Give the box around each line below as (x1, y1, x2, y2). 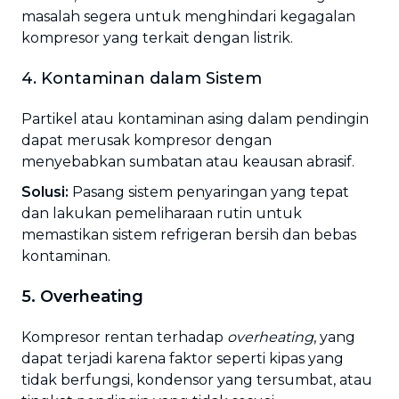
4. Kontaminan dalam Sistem (21, 69, 262, 88)
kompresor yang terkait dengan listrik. (21, 29, 293, 46)
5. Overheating (21, 287, 143, 306)
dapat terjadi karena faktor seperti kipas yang (21, 350, 344, 367)
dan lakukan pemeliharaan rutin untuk (21, 205, 302, 222)
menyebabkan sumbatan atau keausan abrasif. (21, 153, 354, 170)
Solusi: (21, 183, 69, 200)
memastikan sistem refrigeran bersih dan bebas (21, 226, 356, 243)
